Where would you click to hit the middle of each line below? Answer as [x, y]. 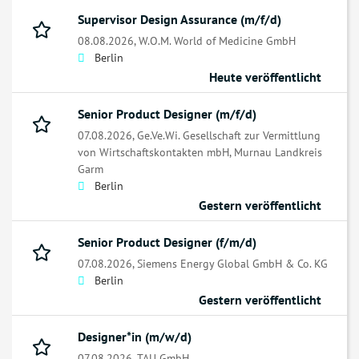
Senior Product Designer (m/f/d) [167, 114]
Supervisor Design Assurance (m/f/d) [179, 20]
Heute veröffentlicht [265, 77]
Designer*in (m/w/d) [135, 337]
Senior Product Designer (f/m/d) [167, 242]
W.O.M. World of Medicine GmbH [217, 41]
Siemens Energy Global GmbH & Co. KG [232, 264]
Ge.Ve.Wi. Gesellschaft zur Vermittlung [229, 135]
